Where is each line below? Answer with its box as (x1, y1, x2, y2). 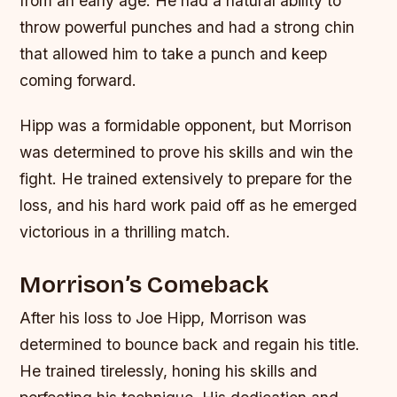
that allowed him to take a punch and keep (19, 43, 328, 63)
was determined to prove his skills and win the (19, 142, 354, 161)
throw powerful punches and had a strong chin (19, 17, 355, 36)
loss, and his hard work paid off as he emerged (19, 195, 358, 214)
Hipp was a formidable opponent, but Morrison (19, 115, 353, 135)
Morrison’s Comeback (19, 269, 269, 299)
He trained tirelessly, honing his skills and (19, 361, 318, 380)
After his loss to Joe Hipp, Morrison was (19, 307, 307, 327)
